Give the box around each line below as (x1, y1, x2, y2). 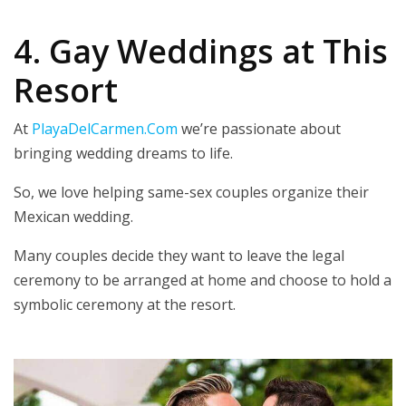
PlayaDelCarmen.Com (32, 119, 178, 140)
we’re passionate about (178, 119, 341, 140)
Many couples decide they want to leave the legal (14, 246, 344, 266)
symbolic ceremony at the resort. (14, 295, 236, 315)
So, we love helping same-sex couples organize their (14, 182, 369, 203)
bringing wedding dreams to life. (14, 143, 233, 164)
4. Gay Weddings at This (14, 29, 388, 74)
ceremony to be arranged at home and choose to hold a (14, 270, 391, 291)
